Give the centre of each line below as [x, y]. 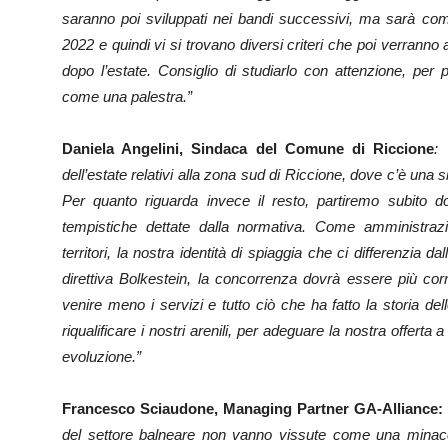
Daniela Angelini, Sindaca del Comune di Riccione [248, 148]
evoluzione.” [101, 356]
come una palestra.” [127, 96]
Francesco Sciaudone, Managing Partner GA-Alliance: [252, 408]
